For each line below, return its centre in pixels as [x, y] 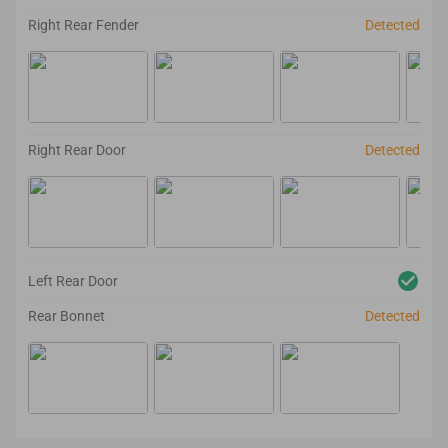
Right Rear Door [77, 150]
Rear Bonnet [66, 316]
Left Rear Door [73, 281]
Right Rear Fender [83, 25]
